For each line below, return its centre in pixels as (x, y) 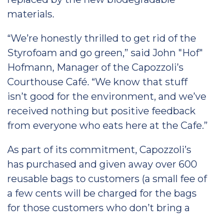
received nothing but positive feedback (101, 111)
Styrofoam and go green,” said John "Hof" (105, 53)
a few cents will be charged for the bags (102, 193)
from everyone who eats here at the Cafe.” (108, 125)
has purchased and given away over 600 (102, 164)
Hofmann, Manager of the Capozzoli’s (95, 67)
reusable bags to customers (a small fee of (107, 179)
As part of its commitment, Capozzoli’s (99, 150)
